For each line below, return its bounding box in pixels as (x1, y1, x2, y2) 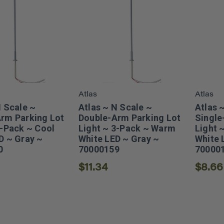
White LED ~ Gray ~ (78, 133, 159, 144)
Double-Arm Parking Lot (78, 112, 181, 123)
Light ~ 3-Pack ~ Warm (78, 123, 176, 134)
